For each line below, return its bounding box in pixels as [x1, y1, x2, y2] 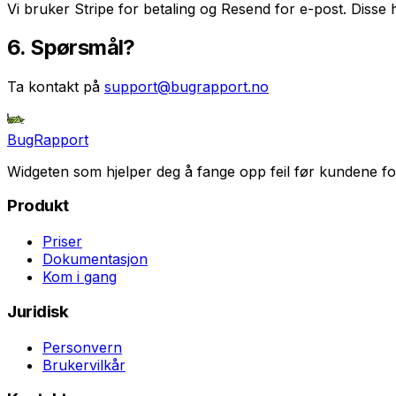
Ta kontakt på [7, 77, 100, 95]
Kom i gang [42, 268, 117, 286]
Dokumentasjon [42, 250, 148, 269]
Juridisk [7, 301, 69, 322]
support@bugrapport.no [104, 77, 269, 95]
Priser [42, 232, 82, 251]
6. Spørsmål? [7, 34, 135, 60]
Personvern [42, 338, 122, 356]
